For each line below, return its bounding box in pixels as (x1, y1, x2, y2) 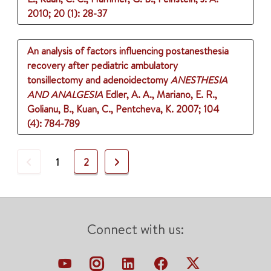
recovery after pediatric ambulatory (27, 59, 178, 73)
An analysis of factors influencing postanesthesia (27, 44, 229, 58)
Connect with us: (87, 220, 184, 239)
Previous (31, 155, 67, 169)
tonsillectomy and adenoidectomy (27, 73, 168, 87)
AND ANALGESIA (27, 88, 103, 102)
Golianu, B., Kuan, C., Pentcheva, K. (27, 102, 174, 116)
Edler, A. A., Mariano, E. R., (105, 88, 217, 102)
